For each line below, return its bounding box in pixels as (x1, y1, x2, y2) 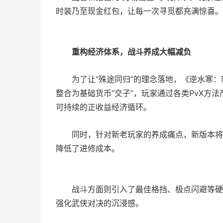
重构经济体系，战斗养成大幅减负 (72, 47, 191, 57)
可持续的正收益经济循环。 (56, 103, 151, 112)
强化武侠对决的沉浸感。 (56, 199, 143, 208)
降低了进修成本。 (56, 144, 119, 153)
